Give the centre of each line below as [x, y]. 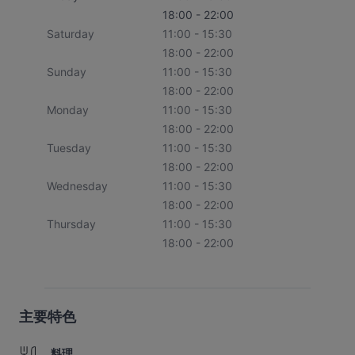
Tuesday [69, 148]
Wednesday [77, 186]
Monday [68, 110]
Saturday [71, 34]
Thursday [71, 224]
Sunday [67, 72]
